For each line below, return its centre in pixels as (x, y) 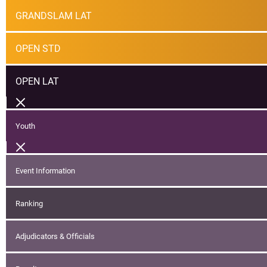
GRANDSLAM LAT (54, 15)
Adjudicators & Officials (55, 236)
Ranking (29, 203)
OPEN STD (38, 48)
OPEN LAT (37, 81)
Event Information (45, 170)
